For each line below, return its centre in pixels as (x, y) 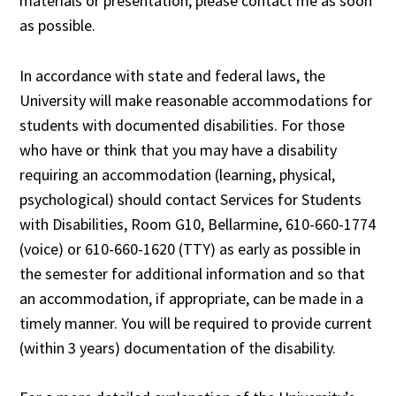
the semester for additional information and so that (193, 273)
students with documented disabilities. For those (183, 125)
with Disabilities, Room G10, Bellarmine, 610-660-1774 (198, 224)
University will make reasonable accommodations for (196, 100)
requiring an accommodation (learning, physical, (178, 174)
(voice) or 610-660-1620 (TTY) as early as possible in (190, 248)
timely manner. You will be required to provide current (196, 323)
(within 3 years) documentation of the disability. (178, 347)
